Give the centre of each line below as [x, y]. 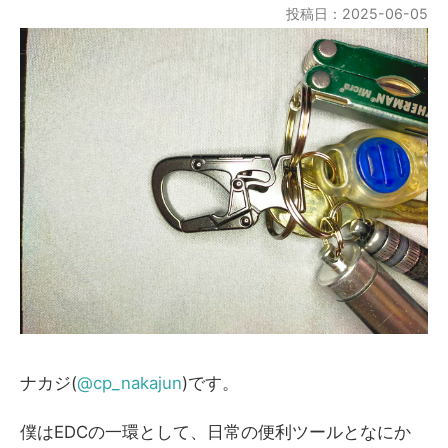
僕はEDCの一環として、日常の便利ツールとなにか [215, 432]
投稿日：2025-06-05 [357, 13]
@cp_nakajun [129, 383]
